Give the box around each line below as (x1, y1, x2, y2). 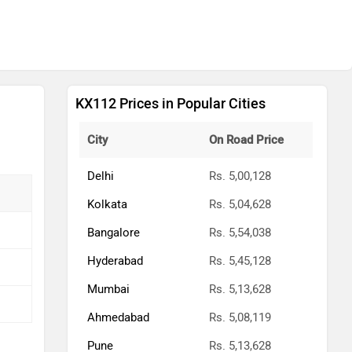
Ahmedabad (87, 310, 149, 324)
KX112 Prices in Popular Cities (75, 95, 266, 112)
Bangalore (87, 225, 140, 240)
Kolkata (87, 197, 127, 211)
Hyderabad (87, 254, 143, 268)
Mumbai (87, 282, 130, 296)
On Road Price (209, 133, 284, 147)
